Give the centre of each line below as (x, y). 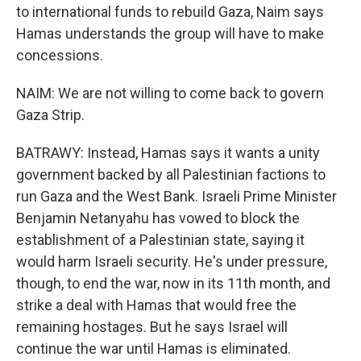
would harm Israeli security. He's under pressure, (172, 261)
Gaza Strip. (50, 115)
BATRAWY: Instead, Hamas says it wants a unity (168, 153)
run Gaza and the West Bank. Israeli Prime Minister (176, 196)
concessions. (60, 55)
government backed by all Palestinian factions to (171, 174)
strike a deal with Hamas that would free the (156, 305)
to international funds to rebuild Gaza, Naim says (170, 12)
